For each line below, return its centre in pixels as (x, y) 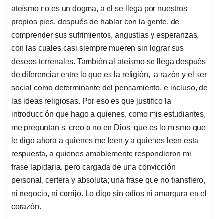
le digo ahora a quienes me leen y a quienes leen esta (105, 141)
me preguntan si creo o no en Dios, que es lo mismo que (109, 128)
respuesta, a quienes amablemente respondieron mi (101, 154)
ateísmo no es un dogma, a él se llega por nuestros (99, 9)
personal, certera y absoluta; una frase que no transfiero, (108, 180)
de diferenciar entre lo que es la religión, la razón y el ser (109, 75)
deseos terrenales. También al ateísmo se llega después (109, 62)
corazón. (26, 207)
